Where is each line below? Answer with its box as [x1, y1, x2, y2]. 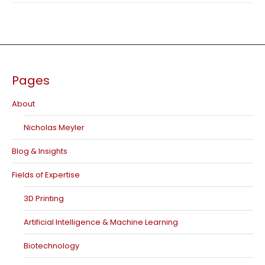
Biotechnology [24, 240, 79, 251]
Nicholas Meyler [24, 122, 85, 133]
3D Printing [24, 193, 64, 204]
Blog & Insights [12, 146, 67, 157]
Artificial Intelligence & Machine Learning [24, 216, 178, 228]
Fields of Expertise [12, 169, 80, 180]
